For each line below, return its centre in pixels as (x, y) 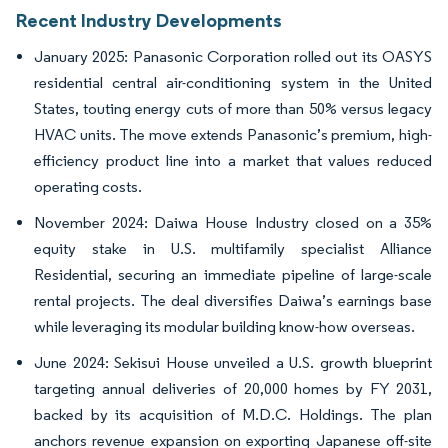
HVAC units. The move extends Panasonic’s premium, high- (233, 135)
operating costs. (88, 187)
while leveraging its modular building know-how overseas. (224, 327)
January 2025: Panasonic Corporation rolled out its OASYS (233, 57)
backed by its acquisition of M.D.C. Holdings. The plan (233, 415)
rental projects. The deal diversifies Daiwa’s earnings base (233, 301)
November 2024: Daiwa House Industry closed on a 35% (233, 223)
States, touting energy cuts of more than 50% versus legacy (233, 109)
